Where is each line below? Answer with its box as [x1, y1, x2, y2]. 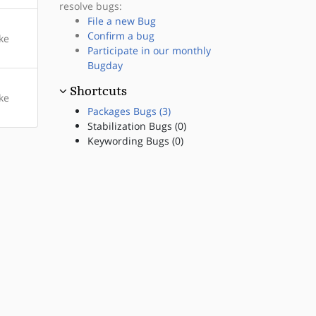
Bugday [87, 59, 123, 72]
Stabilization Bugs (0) [87, 119, 186, 133]
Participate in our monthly [87, 44, 211, 57]
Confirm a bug [87, 29, 154, 42]
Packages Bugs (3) [87, 104, 171, 118]
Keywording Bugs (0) [87, 134, 183, 147]
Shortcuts [69, 84, 127, 98]
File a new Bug [87, 14, 156, 28]
